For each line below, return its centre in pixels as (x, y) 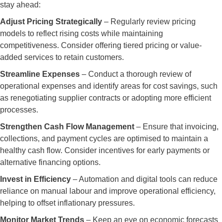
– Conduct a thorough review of (136, 74)
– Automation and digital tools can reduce (144, 179)
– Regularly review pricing (150, 22)
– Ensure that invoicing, (176, 127)
